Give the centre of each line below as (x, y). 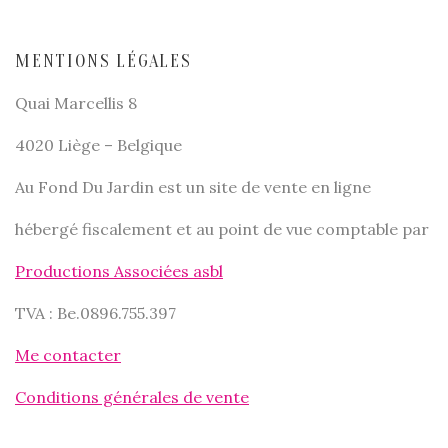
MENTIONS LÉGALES (103, 61)
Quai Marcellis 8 (76, 102)
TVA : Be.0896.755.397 (95, 312)
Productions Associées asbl (119, 270)
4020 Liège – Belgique (98, 144)
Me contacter (68, 354)
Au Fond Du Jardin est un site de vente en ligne (193, 186)
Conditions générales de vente (132, 396)
